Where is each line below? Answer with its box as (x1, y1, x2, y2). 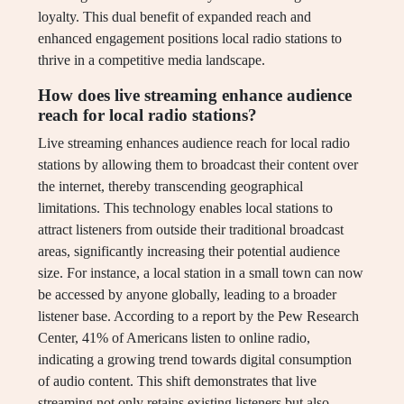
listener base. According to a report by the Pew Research (38, 308, 359, 325)
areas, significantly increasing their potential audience (38, 243, 340, 260)
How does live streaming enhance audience (38, 86, 352, 106)
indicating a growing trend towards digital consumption (38, 352, 352, 368)
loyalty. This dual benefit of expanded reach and (38, 9, 311, 25)
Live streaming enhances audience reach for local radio (38, 135, 350, 151)
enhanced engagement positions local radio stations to (38, 31, 342, 47)
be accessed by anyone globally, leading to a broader (38, 287, 336, 303)
